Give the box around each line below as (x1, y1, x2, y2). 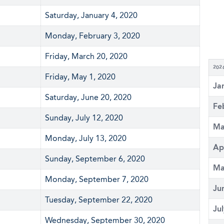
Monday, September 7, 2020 (45, 174, 148, 184)
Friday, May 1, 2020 (45, 72, 115, 81)
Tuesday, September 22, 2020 (45, 195, 152, 204)
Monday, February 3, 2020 (45, 31, 140, 40)
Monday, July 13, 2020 (45, 133, 126, 143)
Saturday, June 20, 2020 (45, 92, 131, 102)
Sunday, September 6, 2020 (45, 154, 145, 163)
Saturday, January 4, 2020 (45, 10, 137, 20)
